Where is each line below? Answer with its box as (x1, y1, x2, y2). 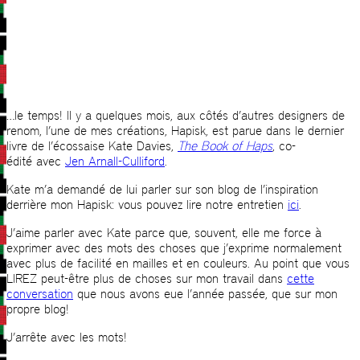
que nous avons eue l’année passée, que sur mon (73, 286, 337, 302)
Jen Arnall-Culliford (65, 153, 165, 170)
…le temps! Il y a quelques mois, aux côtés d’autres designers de (6, 108, 345, 124)
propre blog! (6, 301, 69, 317)
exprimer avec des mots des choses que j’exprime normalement (6, 240, 342, 256)
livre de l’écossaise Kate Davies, (6, 138, 178, 154)
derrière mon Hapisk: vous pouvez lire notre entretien (6, 197, 288, 213)
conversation (6, 286, 73, 302)
